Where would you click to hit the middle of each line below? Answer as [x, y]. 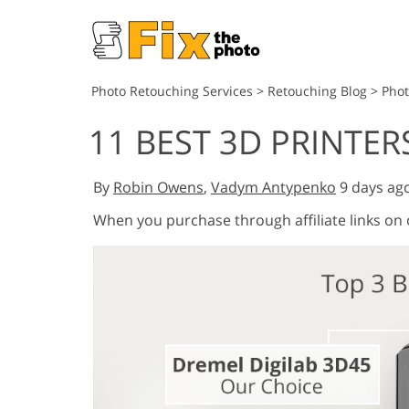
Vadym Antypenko [273, 187]
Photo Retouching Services [172, 91]
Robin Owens [158, 187]
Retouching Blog [317, 91]
